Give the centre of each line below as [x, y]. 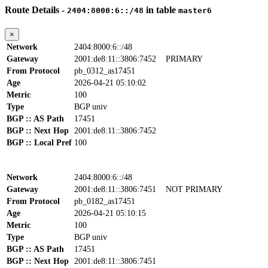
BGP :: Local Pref [39, 143]
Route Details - [36, 10]
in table [161, 10]
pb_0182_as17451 [105, 202]
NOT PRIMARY [194, 190]
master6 [195, 10]
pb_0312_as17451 [105, 71]
